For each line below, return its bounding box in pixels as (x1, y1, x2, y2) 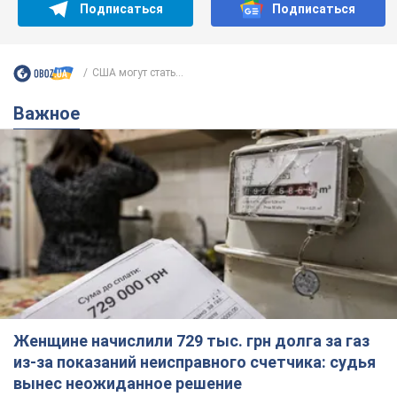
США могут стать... (92, 66, 183, 80)
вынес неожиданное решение (13, 374, 242, 393)
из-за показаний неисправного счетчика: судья (13, 353, 376, 372)
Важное (25, 102, 80, 124)
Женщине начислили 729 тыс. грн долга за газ (13, 331, 370, 351)
